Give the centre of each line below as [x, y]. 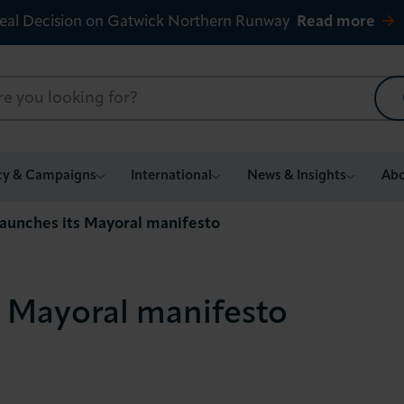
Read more [335, 22]
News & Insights [297, 176]
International [172, 176]
